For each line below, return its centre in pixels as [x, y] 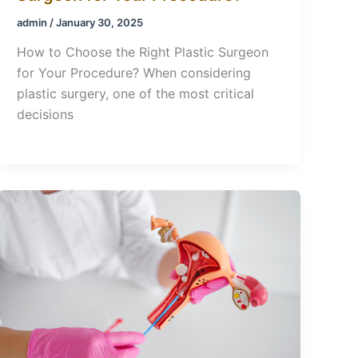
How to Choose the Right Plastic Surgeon [143, 52]
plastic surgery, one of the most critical [136, 94]
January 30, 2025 [100, 22]
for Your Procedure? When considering [134, 73]
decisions [46, 115]
